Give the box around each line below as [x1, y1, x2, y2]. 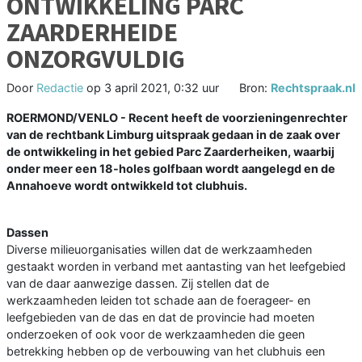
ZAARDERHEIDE [6, 16, 178, 49]
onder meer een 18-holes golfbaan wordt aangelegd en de [6, 162, 335, 176]
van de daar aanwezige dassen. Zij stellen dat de [6, 276, 269, 291]
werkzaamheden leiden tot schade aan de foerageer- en [6, 293, 310, 308]
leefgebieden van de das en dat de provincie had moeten [6, 310, 314, 325]
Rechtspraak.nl [271, 81, 356, 95]
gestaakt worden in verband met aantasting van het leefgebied [6, 259, 346, 274]
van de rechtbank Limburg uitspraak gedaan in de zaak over [6, 128, 340, 142]
